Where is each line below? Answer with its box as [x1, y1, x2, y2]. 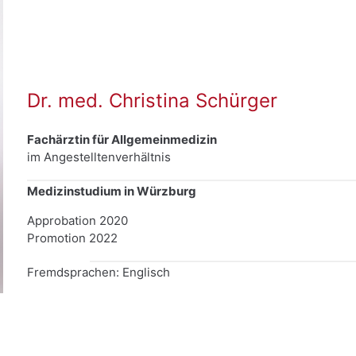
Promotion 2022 [27, 230, 118, 246]
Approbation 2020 [27, 212, 128, 228]
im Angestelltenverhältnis [27, 149, 171, 164]
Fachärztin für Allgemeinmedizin [27, 131, 217, 147]
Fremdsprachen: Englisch [27, 264, 170, 280]
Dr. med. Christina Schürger [27, 88, 277, 112]
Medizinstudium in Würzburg [27, 183, 196, 199]
